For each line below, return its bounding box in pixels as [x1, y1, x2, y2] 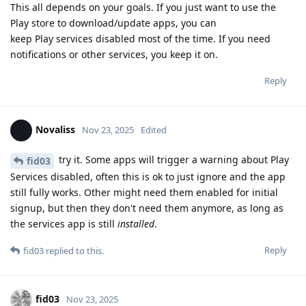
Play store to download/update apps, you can [10, 16, 217, 30]
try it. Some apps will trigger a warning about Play [56, 153, 289, 167]
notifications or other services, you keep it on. [10, 48, 218, 61]
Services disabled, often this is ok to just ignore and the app [10, 169, 286, 183]
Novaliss [36, 122, 75, 136]
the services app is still [10, 217, 117, 230]
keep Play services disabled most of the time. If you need [10, 32, 270, 46]
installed [117, 217, 154, 230]
